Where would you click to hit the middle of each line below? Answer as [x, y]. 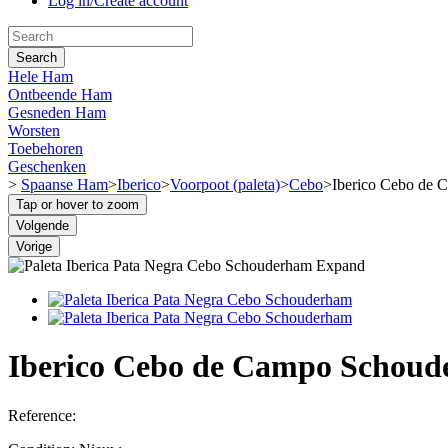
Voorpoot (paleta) [225, 184]
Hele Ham [40, 76]
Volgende [42, 225]
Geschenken [47, 166]
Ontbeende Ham [60, 94]
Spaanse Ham [64, 184]
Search [36, 57]
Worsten [34, 130]
